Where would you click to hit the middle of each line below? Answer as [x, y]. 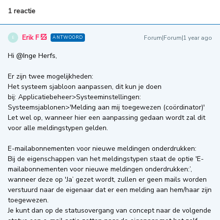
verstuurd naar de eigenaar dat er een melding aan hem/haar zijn [110, 190]
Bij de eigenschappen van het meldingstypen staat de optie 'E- [106, 159]
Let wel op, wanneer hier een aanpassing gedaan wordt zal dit [107, 118]
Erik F [30, 38]
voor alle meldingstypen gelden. [58, 128]
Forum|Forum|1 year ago [178, 38]
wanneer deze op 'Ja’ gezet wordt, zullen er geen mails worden [107, 179]
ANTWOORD [68, 37]
